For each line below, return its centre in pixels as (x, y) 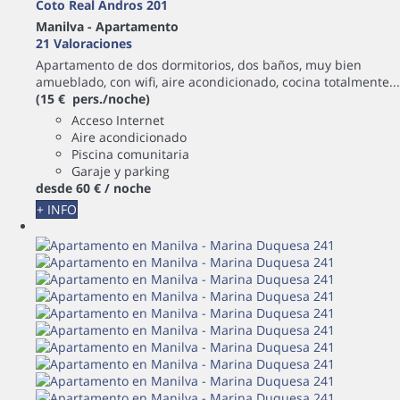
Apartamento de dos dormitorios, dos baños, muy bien (199, 64)
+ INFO (57, 209)
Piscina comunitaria (130, 154)
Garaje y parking (121, 171)
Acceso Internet (118, 120)
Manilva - (66, 26)
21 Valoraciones (84, 43)
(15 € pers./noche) (93, 98)
